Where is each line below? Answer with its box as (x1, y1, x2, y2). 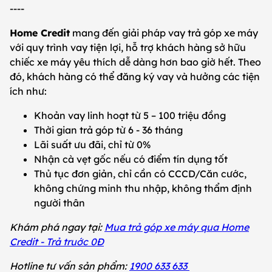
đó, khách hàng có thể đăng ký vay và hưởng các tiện (10, 70, 260, 83)
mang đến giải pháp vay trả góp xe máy (70, 26, 258, 39)
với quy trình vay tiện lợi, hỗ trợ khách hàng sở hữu (10, 41, 246, 53)
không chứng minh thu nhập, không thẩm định (34, 182, 252, 194)
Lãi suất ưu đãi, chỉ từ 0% (34, 138, 151, 151)
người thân (34, 196, 87, 209)
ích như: (10, 84, 52, 97)
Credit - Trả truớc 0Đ (10, 235, 104, 248)
